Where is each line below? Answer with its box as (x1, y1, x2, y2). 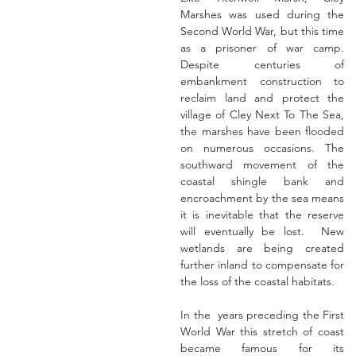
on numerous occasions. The (180, 141, 344, 155)
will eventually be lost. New (180, 224, 344, 238)
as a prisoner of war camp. (180, 41, 344, 55)
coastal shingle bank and (180, 174, 344, 188)
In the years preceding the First (180, 308, 344, 322)
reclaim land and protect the (180, 91, 344, 105)
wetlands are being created (180, 241, 344, 255)
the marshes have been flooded (180, 124, 344, 138)
